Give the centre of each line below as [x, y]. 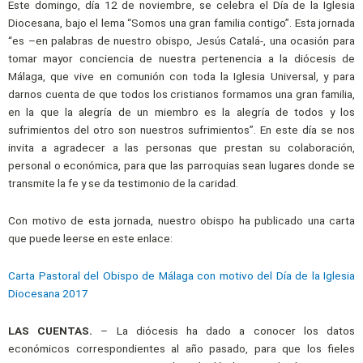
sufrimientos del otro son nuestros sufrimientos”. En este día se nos [181, 129]
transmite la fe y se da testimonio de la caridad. [123, 183]
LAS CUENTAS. [51, 330]
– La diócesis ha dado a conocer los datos [224, 330]
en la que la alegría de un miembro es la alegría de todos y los [181, 111]
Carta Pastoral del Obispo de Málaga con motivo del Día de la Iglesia [181, 275]
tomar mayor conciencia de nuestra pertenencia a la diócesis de [181, 58]
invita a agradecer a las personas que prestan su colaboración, [181, 147]
